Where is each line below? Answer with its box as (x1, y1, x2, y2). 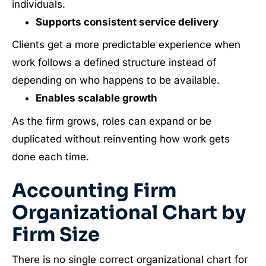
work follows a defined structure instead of (12, 56, 216, 68)
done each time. (12, 150, 89, 163)
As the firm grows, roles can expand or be (12, 115, 211, 127)
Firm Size (12, 222, 100, 246)
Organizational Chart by (12, 200, 246, 224)
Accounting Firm (12, 178, 176, 202)
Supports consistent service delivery (35, 15, 218, 28)
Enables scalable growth (35, 92, 157, 104)
